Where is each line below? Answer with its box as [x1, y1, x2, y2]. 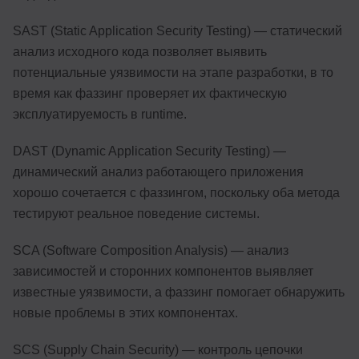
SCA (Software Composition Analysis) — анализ [13, 244, 288, 258]
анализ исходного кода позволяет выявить [13, 45, 267, 59]
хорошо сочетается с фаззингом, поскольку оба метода [13, 186, 340, 200]
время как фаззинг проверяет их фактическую [13, 87, 287, 101]
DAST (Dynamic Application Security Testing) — [13, 144, 286, 159]
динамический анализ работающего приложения [13, 165, 304, 179]
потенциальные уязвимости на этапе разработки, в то [13, 66, 333, 80]
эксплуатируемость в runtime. [13, 107, 187, 122]
